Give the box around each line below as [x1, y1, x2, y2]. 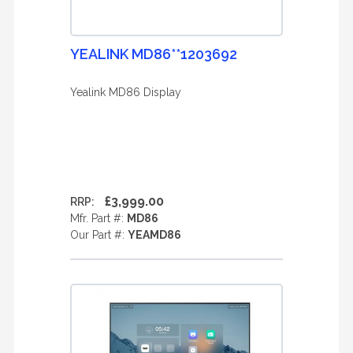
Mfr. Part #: [70, 212, 127, 225]
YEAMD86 [128, 229, 181, 241]
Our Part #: [70, 229, 128, 241]
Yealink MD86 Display [70, 86, 181, 98]
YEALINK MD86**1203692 [70, 46, 237, 62]
